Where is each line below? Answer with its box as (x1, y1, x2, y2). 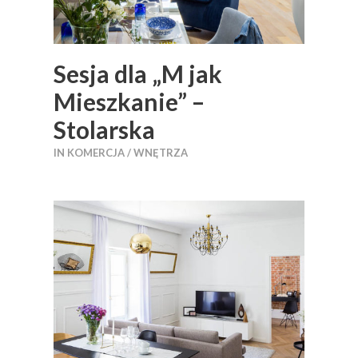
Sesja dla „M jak (54, 58, 222, 88)
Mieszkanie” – (54, 86, 205, 116)
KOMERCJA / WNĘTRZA (67, 145, 188, 159)
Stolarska (54, 114, 155, 144)
